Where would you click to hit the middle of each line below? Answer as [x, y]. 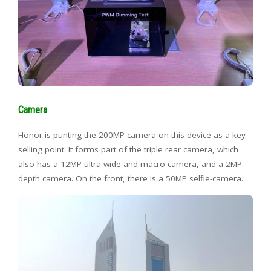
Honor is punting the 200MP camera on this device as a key [132, 135]
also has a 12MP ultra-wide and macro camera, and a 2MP [130, 164]
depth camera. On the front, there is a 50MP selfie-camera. [131, 179]
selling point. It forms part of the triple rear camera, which [128, 150]
